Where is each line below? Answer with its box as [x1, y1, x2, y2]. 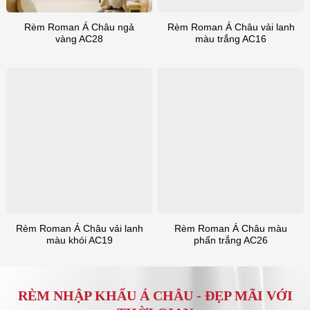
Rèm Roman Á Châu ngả [24, 21, 134, 33]
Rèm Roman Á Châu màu [174, 223, 287, 234]
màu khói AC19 [46, 235, 113, 246]
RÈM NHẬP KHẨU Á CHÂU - [17, 288, 201, 304]
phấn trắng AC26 [194, 235, 268, 246]
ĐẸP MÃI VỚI [204, 288, 293, 304]
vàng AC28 [55, 33, 103, 44]
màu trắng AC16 [195, 33, 266, 44]
